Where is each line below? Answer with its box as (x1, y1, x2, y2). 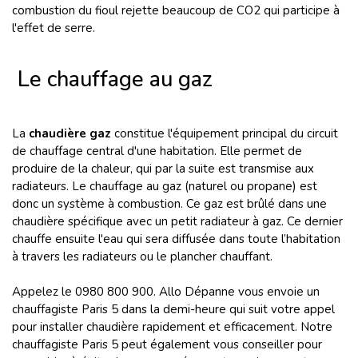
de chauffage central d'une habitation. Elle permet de (12, 143, 302, 159)
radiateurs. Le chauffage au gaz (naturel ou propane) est (12, 178, 317, 194)
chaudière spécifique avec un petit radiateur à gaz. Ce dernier (12, 213, 343, 229)
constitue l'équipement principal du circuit (111, 125, 338, 141)
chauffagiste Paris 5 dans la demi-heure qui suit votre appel (12, 301, 335, 317)
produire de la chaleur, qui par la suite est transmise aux (12, 161, 314, 177)
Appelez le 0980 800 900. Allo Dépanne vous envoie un (12, 284, 320, 300)
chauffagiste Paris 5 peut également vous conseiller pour (12, 336, 322, 352)
